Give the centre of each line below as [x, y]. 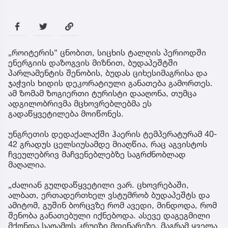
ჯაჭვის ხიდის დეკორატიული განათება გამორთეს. [110, 83]
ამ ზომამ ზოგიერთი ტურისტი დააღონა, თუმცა [102, 93]
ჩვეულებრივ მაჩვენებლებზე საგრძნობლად [97, 154]
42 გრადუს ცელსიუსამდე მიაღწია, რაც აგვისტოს [108, 144]
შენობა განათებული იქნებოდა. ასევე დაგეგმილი [109, 216]
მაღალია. [27, 165]
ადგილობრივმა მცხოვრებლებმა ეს [80, 104]
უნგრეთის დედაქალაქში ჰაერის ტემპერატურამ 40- [112, 134]
